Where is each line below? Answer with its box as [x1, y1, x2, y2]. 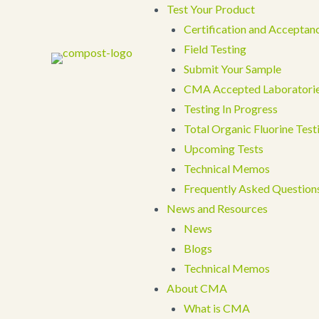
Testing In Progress [184, 102, 278, 115]
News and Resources [167, 202, 268, 215]
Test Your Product [167, 2, 255, 16]
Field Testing [184, 42, 246, 56]
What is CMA [184, 301, 250, 315]
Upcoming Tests [184, 142, 263, 155]
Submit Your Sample [184, 62, 281, 75]
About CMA [167, 281, 227, 295]
